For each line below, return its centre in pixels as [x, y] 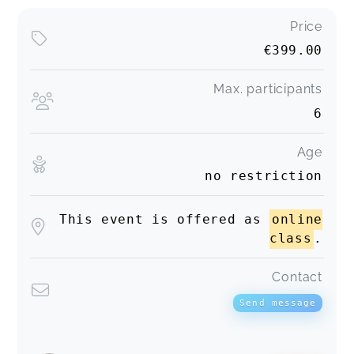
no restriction [264, 175]
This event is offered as [164, 220]
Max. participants [268, 89]
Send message [278, 302]
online [297, 220]
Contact [297, 277]
